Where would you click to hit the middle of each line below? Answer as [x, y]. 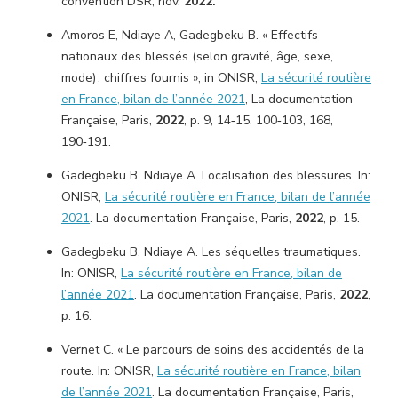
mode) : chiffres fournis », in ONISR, [161, 78]
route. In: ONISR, [109, 371]
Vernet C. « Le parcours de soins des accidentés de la [213, 350]
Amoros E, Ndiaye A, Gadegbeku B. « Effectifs [190, 35]
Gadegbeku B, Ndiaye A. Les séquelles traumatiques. [211, 252]
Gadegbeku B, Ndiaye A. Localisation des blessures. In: [216, 175]
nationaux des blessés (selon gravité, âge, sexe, [197, 56]
